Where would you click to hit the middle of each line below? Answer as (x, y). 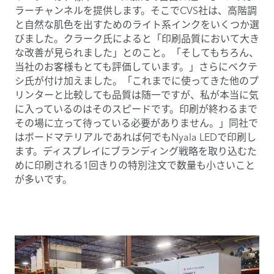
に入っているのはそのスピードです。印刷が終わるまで (136, 109)
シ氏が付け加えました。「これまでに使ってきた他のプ (137, 80)
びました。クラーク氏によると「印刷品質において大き (137, 38)
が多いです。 (43, 179)
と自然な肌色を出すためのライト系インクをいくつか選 (137, 24)
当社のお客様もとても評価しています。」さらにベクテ (136, 66)
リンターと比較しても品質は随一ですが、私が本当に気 (137, 94)
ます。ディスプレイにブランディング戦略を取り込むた (136, 151)
